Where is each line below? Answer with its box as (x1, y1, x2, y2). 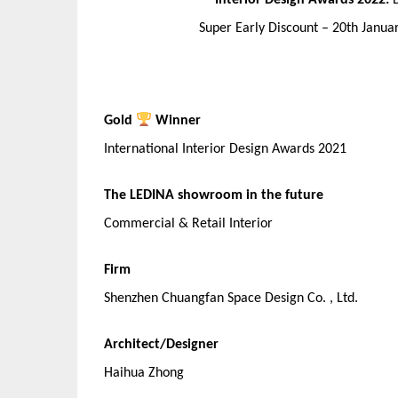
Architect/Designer (104, 338, 219, 352)
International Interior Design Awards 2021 (104, 142, 346, 156)
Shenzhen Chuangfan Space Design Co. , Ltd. (104, 291, 358, 306)
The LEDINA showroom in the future (104, 188, 323, 203)
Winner (152, 114, 202, 128)
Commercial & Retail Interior (104, 217, 273, 231)
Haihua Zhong (104, 366, 184, 380)
